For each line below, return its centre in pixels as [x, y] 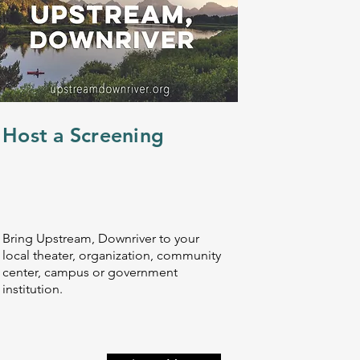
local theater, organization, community [112, 255]
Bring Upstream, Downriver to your [101, 238]
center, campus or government [90, 272]
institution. [34, 289]
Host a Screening [83, 135]
